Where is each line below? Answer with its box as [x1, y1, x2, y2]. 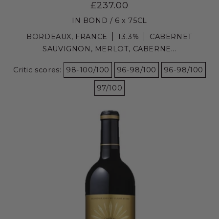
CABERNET [150, 32, 193, 41]
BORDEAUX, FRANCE [26, 32, 108, 41]
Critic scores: [13, 65, 64, 74]
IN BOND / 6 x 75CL [72, 16, 147, 25]
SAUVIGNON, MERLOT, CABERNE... [43, 44, 176, 53]
